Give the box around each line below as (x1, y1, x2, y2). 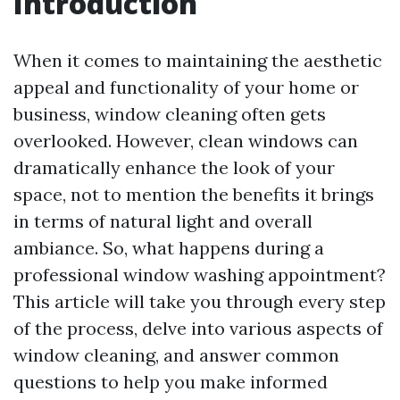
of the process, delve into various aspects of (13, 317, 383, 339)
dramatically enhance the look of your (13, 156, 335, 179)
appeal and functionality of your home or (13, 76, 359, 98)
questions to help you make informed (13, 371, 328, 393)
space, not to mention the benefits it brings (13, 183, 374, 205)
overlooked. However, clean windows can (13, 129, 358, 152)
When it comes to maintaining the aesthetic (13, 49, 382, 71)
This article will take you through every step (13, 290, 386, 312)
